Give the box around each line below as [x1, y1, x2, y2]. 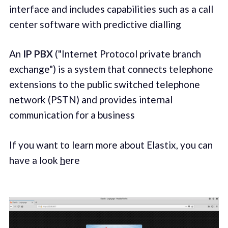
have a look [9, 154, 60, 166]
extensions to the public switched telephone [9, 78, 200, 91]
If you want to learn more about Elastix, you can [9, 138, 213, 151]
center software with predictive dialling [9, 18, 181, 30]
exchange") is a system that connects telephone [9, 63, 213, 75]
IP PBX [22, 48, 53, 60]
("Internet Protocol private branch [52, 48, 201, 60]
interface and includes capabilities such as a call [9, 3, 213, 15]
